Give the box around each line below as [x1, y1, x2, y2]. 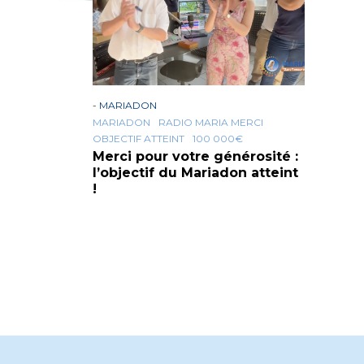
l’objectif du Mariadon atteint [93, 165, 298, 180]
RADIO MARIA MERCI [158, 116, 263, 128]
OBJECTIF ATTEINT [93, 132, 184, 145]
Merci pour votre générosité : [93, 149, 298, 164]
